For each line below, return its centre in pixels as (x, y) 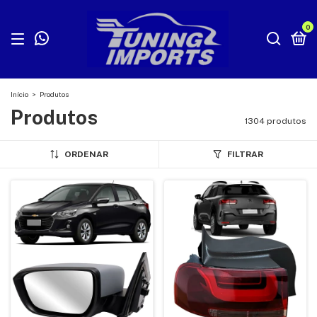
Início (19, 94)
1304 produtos (276, 121)
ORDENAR (86, 154)
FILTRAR (245, 154)
